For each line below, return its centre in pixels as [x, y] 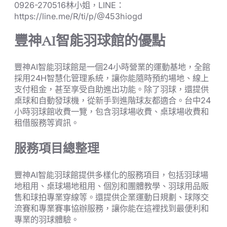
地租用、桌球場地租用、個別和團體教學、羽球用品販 [111, 186]
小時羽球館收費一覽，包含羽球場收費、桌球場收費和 [111, 111]
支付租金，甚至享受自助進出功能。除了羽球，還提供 [111, 89]
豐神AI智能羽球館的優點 [90, 41]
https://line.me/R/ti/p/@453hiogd [78, 16]
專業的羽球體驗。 [47, 219]
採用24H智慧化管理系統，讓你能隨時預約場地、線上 [111, 78]
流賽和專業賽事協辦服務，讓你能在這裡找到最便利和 [111, 208]
